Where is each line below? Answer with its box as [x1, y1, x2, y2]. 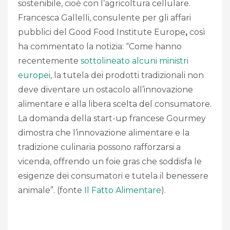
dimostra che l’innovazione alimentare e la [18, 128, 189, 138]
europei [18, 70, 50, 81]
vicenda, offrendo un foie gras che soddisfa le [18, 157, 202, 167]
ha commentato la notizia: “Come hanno [18, 42, 182, 52]
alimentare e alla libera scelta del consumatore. [18, 99, 212, 109]
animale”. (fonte [18, 185, 84, 196]
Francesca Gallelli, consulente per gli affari [18, 13, 191, 23]
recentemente [18, 56, 81, 66]
